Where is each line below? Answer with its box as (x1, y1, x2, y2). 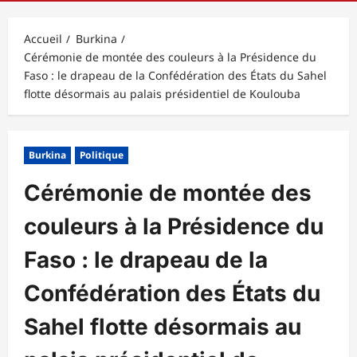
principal (56, 2, 104, 18)
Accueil (24, 30, 62, 46)
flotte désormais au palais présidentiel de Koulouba (24, 85, 307, 101)
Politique (80, 147, 124, 162)
